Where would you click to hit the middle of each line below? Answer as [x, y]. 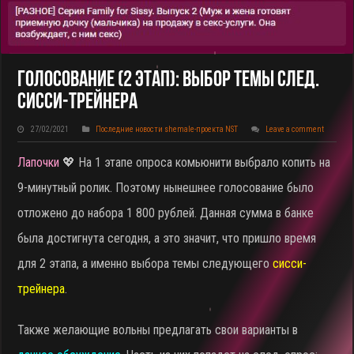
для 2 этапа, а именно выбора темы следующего [145, 263]
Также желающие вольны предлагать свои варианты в [158, 330]
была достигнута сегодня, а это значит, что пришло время [167, 238]
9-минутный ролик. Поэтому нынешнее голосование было [166, 187]
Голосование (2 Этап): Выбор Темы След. [169, 80]
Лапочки [40, 162]
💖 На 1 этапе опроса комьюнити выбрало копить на [197, 162]
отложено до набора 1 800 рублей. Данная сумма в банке [166, 213]
